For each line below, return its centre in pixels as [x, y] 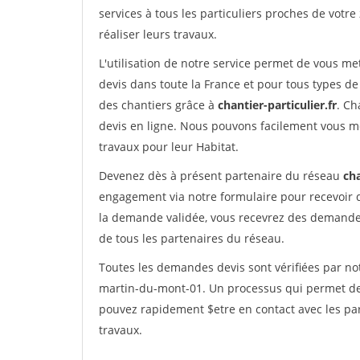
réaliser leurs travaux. [158, 34]
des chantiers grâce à [158, 105]
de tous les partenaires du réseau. [192, 238]
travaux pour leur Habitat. [169, 147]
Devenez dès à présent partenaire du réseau [221, 176]
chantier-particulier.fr [277, 105]
